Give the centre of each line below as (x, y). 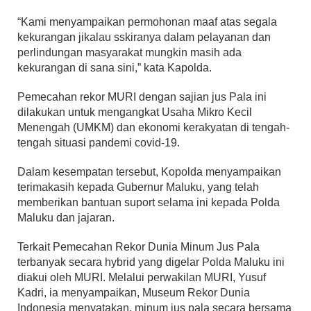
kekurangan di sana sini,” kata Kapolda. (115, 68)
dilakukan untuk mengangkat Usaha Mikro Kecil (135, 112)
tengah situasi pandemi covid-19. (99, 143)
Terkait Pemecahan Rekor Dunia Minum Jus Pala (138, 247)
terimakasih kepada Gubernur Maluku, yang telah (138, 187)
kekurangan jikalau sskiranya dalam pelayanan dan (144, 37)
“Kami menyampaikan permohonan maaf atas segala (147, 22)
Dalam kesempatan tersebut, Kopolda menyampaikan (149, 172)
